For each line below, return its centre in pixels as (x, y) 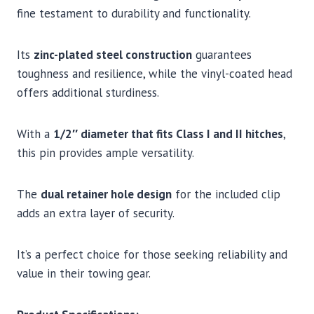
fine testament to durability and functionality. (134, 14)
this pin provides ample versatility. (105, 153)
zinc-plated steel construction (113, 55)
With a (35, 134)
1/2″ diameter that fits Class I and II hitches (168, 134)
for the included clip (226, 194)
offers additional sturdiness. (88, 93)
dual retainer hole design (106, 194)
